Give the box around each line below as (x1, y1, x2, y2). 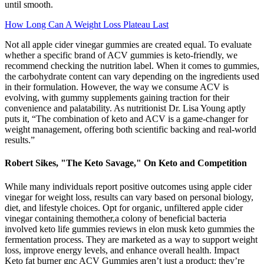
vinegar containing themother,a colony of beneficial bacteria (5, 213, 226, 223)
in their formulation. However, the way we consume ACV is (5, 82, 229, 93)
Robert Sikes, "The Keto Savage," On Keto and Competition (5, 158, 247, 169)
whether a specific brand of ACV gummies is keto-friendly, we (5, 50, 237, 61)
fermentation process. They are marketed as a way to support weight (5, 234, 258, 245)
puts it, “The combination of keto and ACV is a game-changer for (5, 114, 248, 124)
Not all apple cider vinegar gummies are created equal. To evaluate (5, 39, 252, 50)
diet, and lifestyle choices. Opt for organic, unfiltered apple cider (5, 202, 243, 213)
